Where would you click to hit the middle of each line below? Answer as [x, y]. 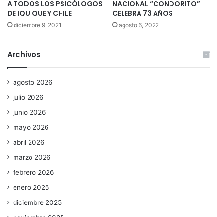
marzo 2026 [32, 158]
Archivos [24, 55]
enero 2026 [31, 188]
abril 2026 [29, 143]
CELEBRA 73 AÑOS [143, 13]
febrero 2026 [34, 173]
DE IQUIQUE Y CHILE [39, 13]
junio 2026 [30, 113]
